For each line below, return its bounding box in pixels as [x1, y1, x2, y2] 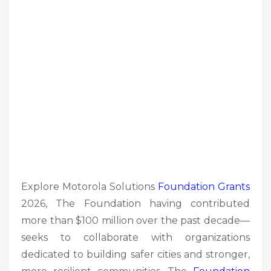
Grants [218, 180, 250, 192]
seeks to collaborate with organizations [21, 231, 250, 243]
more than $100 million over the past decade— [21, 214, 250, 226]
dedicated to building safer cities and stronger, [21, 248, 250, 260]
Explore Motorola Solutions [21, 180, 158, 192]
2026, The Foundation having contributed [21, 197, 250, 209]
